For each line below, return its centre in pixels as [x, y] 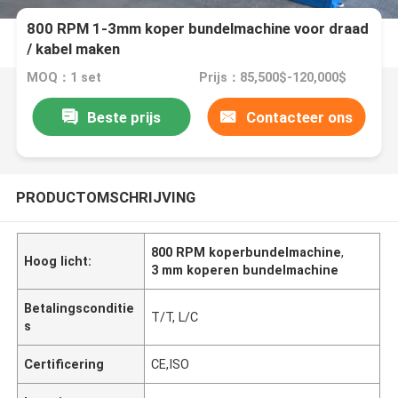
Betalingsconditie [80, 308]
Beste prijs [123, 117]
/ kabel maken [74, 49]
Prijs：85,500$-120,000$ [272, 78]
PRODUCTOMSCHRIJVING [105, 197]
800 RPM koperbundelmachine [247, 252]
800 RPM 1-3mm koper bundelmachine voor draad [198, 29]
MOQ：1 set [64, 78]
